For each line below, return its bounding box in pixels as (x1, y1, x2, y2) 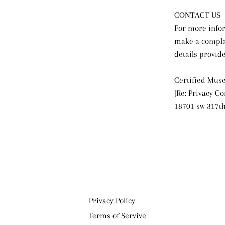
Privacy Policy (89, 196, 135, 205)
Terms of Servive (89, 211, 146, 221)
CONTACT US (174, 10, 220, 20)
